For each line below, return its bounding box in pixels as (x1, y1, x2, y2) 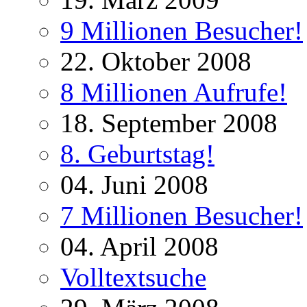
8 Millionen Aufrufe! (60, 77, 287, 108)
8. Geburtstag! (60, 139, 214, 169)
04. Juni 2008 (60, 170, 208, 200)
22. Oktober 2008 (60, 47, 251, 77)
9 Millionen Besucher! (60, 16, 303, 46)
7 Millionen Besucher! (60, 201, 303, 231)
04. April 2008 (60, 232, 219, 262)
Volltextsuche (60, 262, 206, 293)
